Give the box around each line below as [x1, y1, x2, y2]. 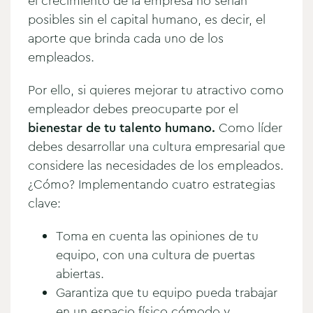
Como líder [215, 118, 282, 137]
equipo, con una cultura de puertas [56, 245, 255, 264]
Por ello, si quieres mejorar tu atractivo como [28, 80, 284, 99]
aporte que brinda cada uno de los [28, 29, 224, 48]
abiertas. [56, 264, 104, 283]
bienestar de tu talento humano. [28, 118, 215, 137]
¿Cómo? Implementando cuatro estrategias [28, 175, 275, 194]
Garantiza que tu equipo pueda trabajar [56, 283, 277, 302]
